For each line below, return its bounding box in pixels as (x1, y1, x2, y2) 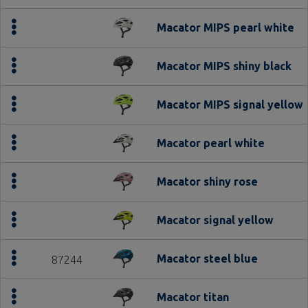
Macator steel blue (157, 252, 258, 265)
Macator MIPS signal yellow (157, 98, 303, 111)
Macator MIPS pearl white (157, 21, 294, 34)
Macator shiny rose (157, 175, 258, 188)
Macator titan (157, 291, 229, 303)
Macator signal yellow (157, 214, 274, 226)
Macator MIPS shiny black (157, 60, 291, 72)
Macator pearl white (157, 137, 265, 149)
